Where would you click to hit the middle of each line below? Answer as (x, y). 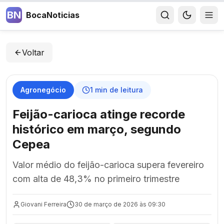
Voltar (33, 52)
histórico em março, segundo (97, 129)
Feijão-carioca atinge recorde (99, 114)
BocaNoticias (53, 15)
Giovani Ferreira (43, 204)
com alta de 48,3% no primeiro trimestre (96, 179)
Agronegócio (43, 90)
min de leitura (118, 90)
